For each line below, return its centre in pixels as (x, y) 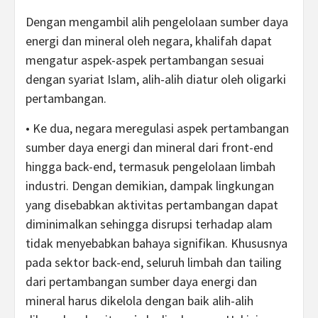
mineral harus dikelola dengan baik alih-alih (139, 301)
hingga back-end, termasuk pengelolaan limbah (150, 166)
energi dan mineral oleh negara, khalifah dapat (149, 41)
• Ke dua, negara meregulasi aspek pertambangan (157, 128)
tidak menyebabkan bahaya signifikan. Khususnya (157, 243)
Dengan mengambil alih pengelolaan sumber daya (157, 22)
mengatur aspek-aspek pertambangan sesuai (145, 60)
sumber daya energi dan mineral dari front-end (149, 147)
